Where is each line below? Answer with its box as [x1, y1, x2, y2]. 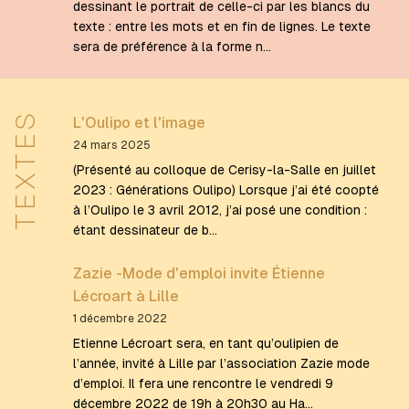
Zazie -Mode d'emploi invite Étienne [73, 265, 325, 283]
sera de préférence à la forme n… [73, 39, 271, 55]
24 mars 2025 [73, 139, 151, 152]
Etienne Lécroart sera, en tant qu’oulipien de [73, 336, 339, 351]
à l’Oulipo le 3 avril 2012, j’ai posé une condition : [73, 203, 367, 218]
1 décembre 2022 [73, 312, 167, 326]
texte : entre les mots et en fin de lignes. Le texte [73, 19, 371, 35]
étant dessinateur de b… [73, 223, 217, 238]
